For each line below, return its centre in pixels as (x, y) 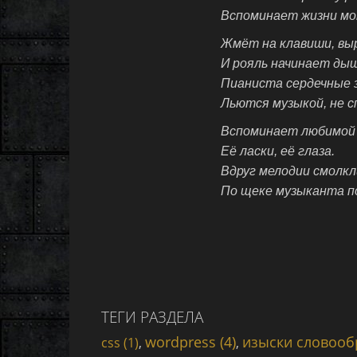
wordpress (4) (190, 342)
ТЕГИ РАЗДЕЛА (152, 317)
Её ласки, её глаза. (278, 151)
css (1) (120, 343)
